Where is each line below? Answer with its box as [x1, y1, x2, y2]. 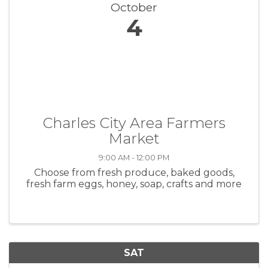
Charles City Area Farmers [42, 114, 226, 132]
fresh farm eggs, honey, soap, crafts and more [26, 178, 242, 190]
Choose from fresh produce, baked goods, [33, 166, 234, 178]
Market [108, 129, 160, 147]
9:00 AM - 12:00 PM [99, 153, 169, 162]
